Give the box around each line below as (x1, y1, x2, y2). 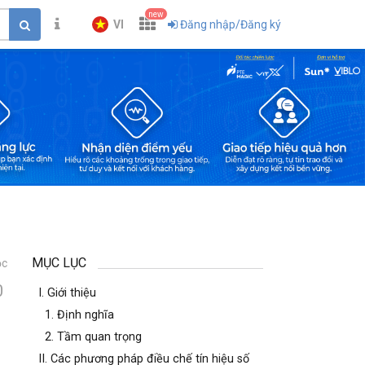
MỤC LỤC (32, 255, 87, 270)
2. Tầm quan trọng (45, 330, 143, 344)
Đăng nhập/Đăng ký (180, 18, 281, 31)
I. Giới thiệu (38, 286, 97, 300)
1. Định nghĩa (45, 308, 115, 322)
